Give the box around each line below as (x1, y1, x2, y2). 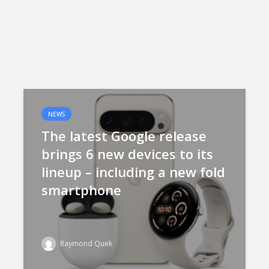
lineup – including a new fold (41, 163, 225, 181)
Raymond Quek (58, 238, 112, 249)
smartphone (41, 181, 121, 199)
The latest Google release (41, 127, 207, 145)
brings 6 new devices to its (41, 145, 213, 163)
